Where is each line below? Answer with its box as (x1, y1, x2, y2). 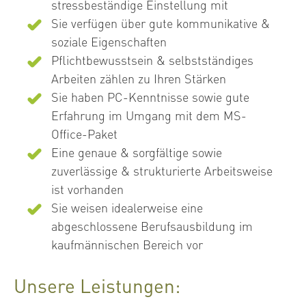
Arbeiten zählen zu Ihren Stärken (51, 70, 226, 86)
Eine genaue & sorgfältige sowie (51, 144, 222, 160)
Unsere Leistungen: (14, 273, 180, 298)
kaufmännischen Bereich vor (51, 236, 203, 252)
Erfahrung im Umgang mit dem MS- (51, 107, 247, 123)
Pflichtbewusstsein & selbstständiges (51, 52, 253, 68)
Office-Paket (51, 126, 117, 141)
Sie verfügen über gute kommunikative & (51, 15, 270, 31)
